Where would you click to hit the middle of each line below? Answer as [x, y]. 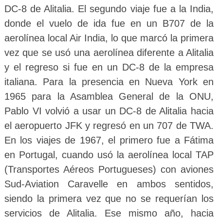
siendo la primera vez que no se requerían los [109, 199]
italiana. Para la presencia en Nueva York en [109, 82]
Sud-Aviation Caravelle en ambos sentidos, [109, 184]
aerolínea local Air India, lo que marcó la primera [109, 38]
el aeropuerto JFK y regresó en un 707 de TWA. [109, 126]
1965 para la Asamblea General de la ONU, [109, 97]
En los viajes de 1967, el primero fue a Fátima [109, 140]
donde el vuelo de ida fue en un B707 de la [109, 24]
